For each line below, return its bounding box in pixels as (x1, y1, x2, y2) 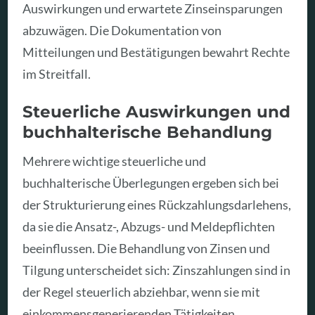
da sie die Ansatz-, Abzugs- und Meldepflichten (22, 218, 276, 234)
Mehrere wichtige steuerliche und (22, 153, 207, 169)
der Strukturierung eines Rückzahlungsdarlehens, (22, 196, 292, 212)
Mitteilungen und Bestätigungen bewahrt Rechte (22, 44, 290, 60)
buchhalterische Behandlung (22, 122, 273, 143)
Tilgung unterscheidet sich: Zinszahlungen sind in (22, 262, 291, 278)
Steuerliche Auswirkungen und (22, 101, 291, 122)
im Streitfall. (22, 65, 91, 82)
